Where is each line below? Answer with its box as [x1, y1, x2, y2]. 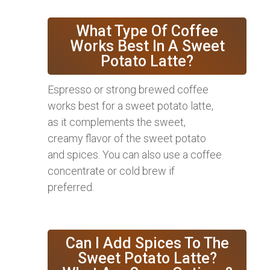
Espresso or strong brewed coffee [48, 83, 209, 96]
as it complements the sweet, [48, 116, 186, 129]
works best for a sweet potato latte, [48, 99, 213, 113]
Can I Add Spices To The [65, 234, 229, 253]
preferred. [48, 181, 94, 194]
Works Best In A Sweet [69, 37, 225, 55]
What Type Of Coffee [76, 22, 218, 40]
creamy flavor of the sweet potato [48, 132, 206, 145]
